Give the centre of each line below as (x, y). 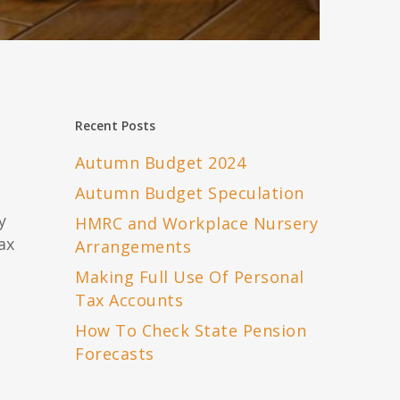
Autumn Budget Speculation (190, 193)
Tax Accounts (129, 300)
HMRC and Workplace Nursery (197, 224)
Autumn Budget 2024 (161, 163)
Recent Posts (116, 126)
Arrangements (133, 247)
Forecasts (115, 354)
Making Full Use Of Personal (190, 277)
